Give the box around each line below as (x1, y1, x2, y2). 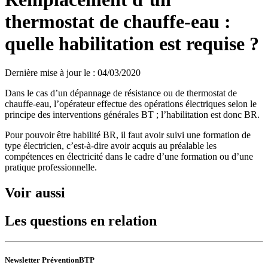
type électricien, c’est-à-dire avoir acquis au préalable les (5, 141, 217, 151)
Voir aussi (5, 185, 65, 201)
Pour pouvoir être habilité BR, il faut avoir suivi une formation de (5, 130, 251, 141)
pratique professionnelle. (5, 162, 97, 173)
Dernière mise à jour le (5, 68, 90, 78)
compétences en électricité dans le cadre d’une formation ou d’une (5, 151, 253, 162)
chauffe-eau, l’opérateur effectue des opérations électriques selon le (5, 99, 257, 109)
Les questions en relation (5, 213, 157, 229)
